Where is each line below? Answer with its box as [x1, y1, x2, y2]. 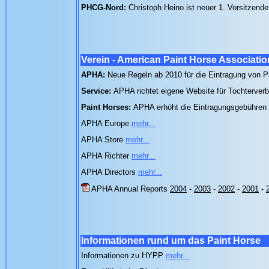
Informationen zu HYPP [81, 251, 166, 260]
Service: [81, 86, 113, 95]
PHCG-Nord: [81, 3, 128, 12]
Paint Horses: [81, 103, 133, 112]
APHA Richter [81, 151, 131, 160]
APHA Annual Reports [89, 184, 170, 193]
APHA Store [81, 135, 125, 144]
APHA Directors [81, 168, 138, 177]
